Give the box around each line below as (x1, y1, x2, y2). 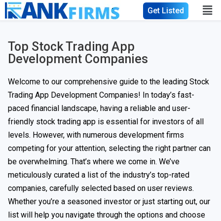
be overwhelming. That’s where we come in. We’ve (8, 157, 180, 166)
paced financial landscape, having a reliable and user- (8, 104, 190, 113)
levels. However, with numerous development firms (8, 130, 184, 140)
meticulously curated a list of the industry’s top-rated (8, 170, 189, 180)
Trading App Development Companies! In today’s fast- (8, 90, 194, 100)
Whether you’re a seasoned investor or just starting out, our (8, 197, 210, 206)
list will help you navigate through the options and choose (8, 210, 205, 220)
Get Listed (147, 5, 184, 15)
